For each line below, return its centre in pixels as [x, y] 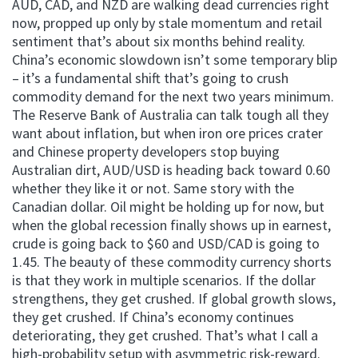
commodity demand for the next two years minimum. [173, 96]
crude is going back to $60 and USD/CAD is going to [166, 243]
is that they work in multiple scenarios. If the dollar [164, 280]
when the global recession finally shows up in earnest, [171, 225]
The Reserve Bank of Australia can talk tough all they [170, 114]
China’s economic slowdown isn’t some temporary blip [175, 59]
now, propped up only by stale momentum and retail [167, 22]
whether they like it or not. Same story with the [153, 188]
